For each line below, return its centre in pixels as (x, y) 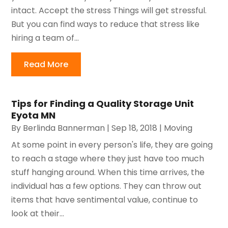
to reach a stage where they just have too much (108, 158)
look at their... (38, 213)
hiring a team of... (45, 38)
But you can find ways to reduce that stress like (106, 24)
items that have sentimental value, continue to (105, 199)
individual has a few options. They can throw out (107, 186)
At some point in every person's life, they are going (112, 145)
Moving (178, 128)
